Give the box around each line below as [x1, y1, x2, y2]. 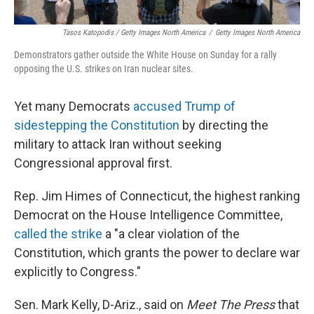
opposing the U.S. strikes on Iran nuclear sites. [14, 63, 193, 74]
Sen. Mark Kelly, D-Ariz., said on [14, 297, 186, 312]
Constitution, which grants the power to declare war [14, 245, 300, 260]
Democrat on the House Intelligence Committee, [14, 207, 282, 222]
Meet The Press [186, 297, 275, 312]
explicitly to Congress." [14, 264, 141, 279]
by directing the [179, 118, 268, 132]
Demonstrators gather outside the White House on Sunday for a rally [14, 49, 277, 60]
